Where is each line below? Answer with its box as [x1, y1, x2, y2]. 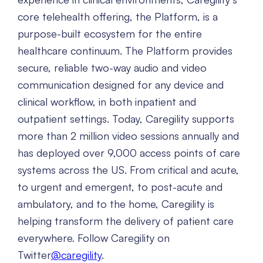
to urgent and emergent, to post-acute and [18, 180, 222, 194]
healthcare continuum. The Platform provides [18, 44, 232, 58]
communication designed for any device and [18, 78, 224, 92]
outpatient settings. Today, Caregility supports [18, 112, 234, 126]
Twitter [18, 248, 51, 262]
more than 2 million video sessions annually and [18, 129, 239, 143]
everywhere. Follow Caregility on [18, 231, 170, 245]
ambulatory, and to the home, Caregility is [18, 197, 214, 211]
